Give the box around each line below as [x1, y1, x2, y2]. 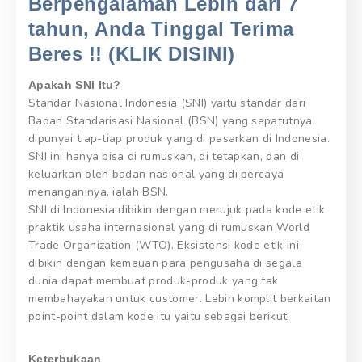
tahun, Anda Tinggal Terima [28, 18, 294, 40]
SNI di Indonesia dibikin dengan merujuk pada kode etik [28, 202, 326, 218]
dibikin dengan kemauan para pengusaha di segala [28, 255, 303, 271]
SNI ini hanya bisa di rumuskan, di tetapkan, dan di [28, 149, 300, 165]
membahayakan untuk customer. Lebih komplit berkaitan [28, 291, 331, 307]
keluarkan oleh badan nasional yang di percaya [28, 166, 284, 183]
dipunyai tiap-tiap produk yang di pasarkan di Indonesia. [28, 131, 330, 147]
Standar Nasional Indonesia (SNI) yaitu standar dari [28, 95, 306, 112]
